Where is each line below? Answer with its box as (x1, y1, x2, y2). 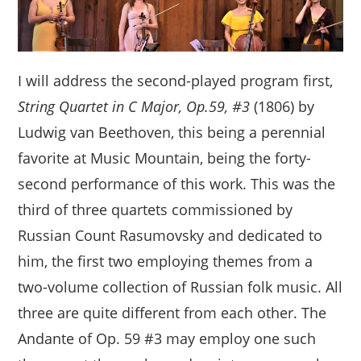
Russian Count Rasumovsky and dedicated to (18, 225, 323, 245)
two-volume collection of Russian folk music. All (18, 276, 343, 297)
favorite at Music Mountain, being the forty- (18, 147, 312, 168)
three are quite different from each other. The (18, 302, 327, 322)
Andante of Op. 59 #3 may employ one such (18, 328, 317, 348)
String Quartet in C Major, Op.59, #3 (18, 96, 251, 116)
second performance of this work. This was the (18, 173, 336, 193)
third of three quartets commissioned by (18, 199, 293, 219)
